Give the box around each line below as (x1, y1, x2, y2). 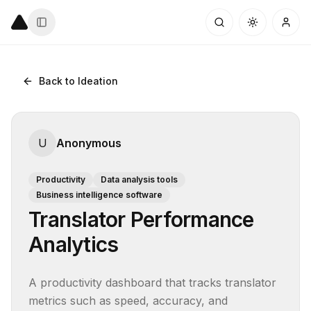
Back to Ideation (39, 75, 118, 87)
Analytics (28, 232, 119, 257)
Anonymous (56, 136, 121, 150)
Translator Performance (28, 207, 254, 232)
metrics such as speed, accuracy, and (28, 294, 228, 308)
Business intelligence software (36, 190, 162, 200)
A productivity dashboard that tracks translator (28, 276, 276, 289)
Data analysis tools (101, 174, 178, 185)
